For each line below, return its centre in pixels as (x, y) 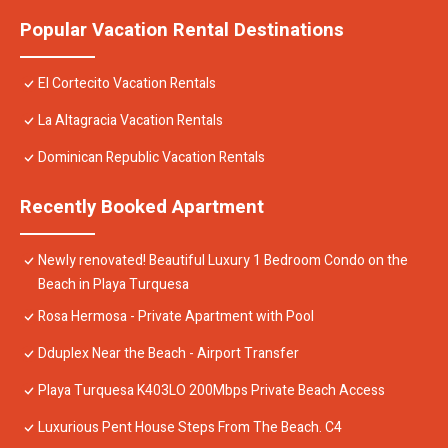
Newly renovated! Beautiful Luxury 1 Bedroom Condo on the (223, 261)
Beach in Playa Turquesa (113, 285)
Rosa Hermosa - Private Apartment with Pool (176, 317)
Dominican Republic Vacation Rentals (151, 158)
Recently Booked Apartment (142, 207)
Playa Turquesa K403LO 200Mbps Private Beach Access (211, 391)
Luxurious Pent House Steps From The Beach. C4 (190, 428)
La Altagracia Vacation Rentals (130, 121)
